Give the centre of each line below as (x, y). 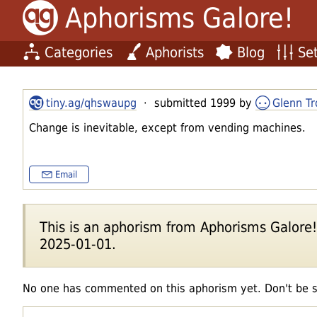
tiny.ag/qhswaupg (91, 103)
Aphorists (175, 52)
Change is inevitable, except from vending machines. (167, 127)
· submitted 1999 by (196, 103)
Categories (79, 52)
